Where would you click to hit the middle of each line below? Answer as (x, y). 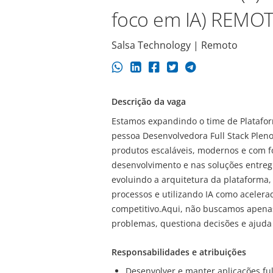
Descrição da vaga (148, 102)
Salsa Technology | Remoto (174, 45)
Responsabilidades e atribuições (179, 252)
